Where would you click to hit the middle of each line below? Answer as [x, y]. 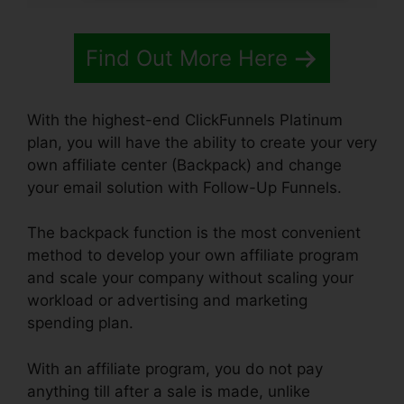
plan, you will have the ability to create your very [202, 142]
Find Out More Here [187, 59]
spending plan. [80, 323]
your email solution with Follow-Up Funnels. [184, 187]
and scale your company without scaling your [190, 278]
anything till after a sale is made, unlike [169, 391]
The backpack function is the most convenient [194, 233]
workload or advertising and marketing [167, 301]
